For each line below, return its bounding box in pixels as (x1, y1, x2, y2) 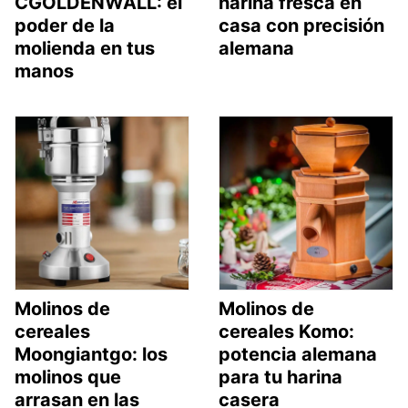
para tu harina (219, 365, 342, 388)
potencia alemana (219, 342, 377, 365)
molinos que (15, 365, 121, 388)
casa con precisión (219, 14, 384, 36)
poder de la (15, 14, 115, 36)
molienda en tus (15, 36, 155, 59)
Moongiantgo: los (15, 342, 168, 365)
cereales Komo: (219, 320, 354, 342)
